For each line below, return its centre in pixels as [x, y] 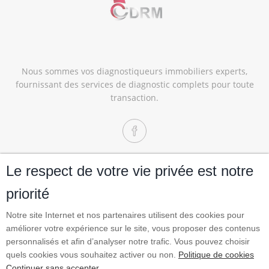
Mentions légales [190, 189]
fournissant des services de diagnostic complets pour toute [134, 85]
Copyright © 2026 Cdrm [88, 189]
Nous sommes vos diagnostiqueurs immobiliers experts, [134, 71]
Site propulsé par [134, 240]
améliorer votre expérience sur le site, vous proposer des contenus [133, 228]
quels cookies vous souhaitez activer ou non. [92, 255]
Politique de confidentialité [84, 202]
